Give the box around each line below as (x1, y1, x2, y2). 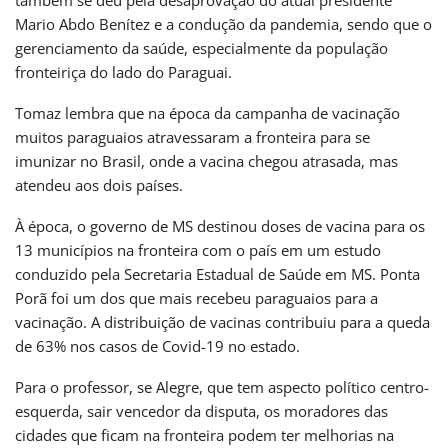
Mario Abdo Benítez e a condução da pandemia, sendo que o (15, 14, 432, 35)
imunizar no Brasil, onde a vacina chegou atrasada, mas (15, 151, 398, 172)
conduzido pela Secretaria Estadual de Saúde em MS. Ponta (15, 264, 420, 285)
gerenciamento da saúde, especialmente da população (15, 38, 388, 59)
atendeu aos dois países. (15, 175, 183, 196)
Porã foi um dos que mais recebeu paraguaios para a (15, 288, 378, 309)
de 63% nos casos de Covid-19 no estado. (15, 336, 300, 357)
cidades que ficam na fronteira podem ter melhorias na (15, 425, 394, 446)
